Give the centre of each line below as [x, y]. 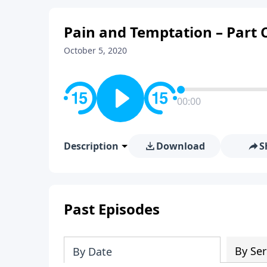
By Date [92, 251]
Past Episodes [112, 209]
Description [91, 146]
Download [180, 146]
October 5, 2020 [95, 50]
